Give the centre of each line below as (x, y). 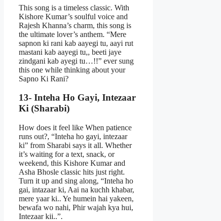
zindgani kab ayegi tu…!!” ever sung (76, 61)
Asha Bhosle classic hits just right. (72, 172)
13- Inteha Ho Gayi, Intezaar (77, 98)
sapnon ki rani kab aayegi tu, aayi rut (76, 43)
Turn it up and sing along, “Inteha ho (76, 181)
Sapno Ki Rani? (44, 78)
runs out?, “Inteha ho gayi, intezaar (73, 137)
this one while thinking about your (72, 70)
